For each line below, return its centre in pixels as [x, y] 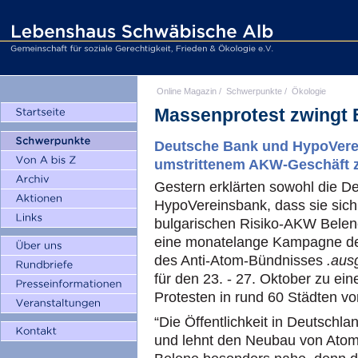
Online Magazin [187, 91]
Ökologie [309, 91]
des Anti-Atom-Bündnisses [241, 261]
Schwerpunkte [254, 91]
